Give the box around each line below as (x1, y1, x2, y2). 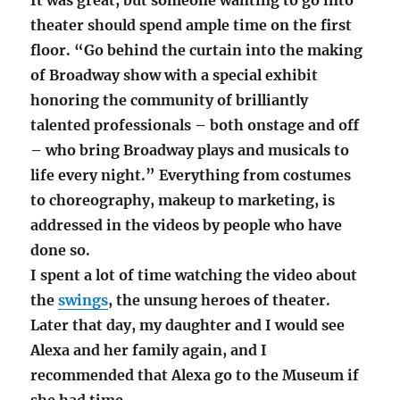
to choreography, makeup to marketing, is (30, 190, 336, 209)
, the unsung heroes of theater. (108, 290, 335, 309)
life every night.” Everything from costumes (30, 165, 352, 184)
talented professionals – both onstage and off (30, 115, 360, 134)
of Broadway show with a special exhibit (30, 65, 319, 84)
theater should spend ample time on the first (30, 15, 353, 34)
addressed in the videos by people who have (30, 215, 343, 234)
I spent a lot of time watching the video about (30, 265, 358, 284)
